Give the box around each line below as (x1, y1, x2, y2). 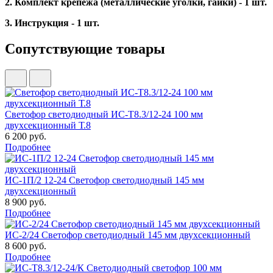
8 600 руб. (5, 240, 46, 251)
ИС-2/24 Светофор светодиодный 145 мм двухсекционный (5, 229, 250, 240)
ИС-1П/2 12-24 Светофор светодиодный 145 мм (5, 174, 204, 185)
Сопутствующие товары (5, 40, 165, 57)
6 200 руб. (5, 130, 46, 141)
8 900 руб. (5, 196, 46, 207)
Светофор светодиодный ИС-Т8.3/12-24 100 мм (5, 108, 203, 119)
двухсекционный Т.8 (5, 119, 91, 130)
